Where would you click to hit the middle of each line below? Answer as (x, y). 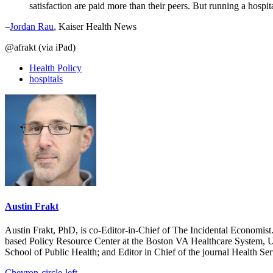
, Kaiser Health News (95, 26)
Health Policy (55, 68)
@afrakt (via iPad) (40, 47)
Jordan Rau (32, 26)
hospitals (46, 79)
